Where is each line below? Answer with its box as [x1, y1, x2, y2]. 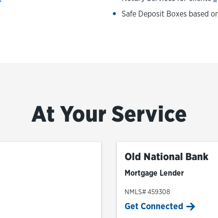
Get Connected [125, 201, 183, 211]
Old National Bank [125, 151, 208, 163]
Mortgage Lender [125, 168, 184, 178]
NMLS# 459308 [125, 188, 170, 196]
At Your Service [31, 101, 187, 127]
